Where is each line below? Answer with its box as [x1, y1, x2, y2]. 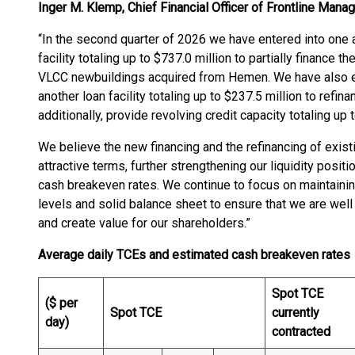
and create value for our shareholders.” [38, 216, 250, 231]
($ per [45, 296, 78, 311]
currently [272, 305, 319, 320]
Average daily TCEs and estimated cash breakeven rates [38, 247, 350, 262]
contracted [272, 324, 330, 339]
